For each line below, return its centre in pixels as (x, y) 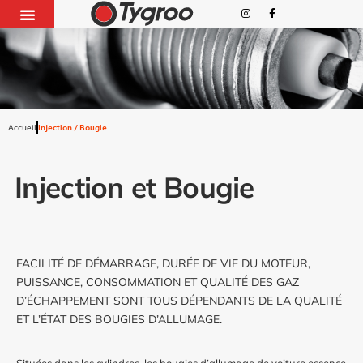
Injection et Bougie (135, 188)
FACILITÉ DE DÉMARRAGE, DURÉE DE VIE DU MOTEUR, (163, 264)
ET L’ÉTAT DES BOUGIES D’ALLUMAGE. (119, 320)
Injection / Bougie (73, 127)
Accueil (22, 127)
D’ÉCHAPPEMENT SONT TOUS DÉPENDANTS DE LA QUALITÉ (179, 301)
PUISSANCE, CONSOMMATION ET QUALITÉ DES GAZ (158, 282)
